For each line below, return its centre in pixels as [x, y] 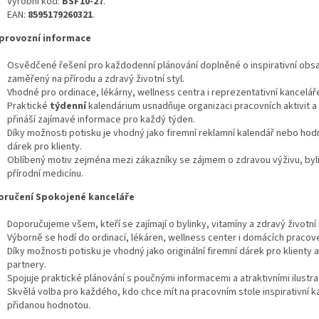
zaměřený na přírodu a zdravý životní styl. [96, 79]
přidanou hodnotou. [49, 306]
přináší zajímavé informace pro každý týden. [101, 120]
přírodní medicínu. [45, 174]
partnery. [27, 265]
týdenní [68, 106]
